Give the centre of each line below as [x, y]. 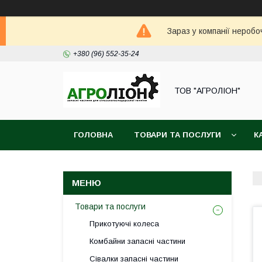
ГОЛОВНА [93, 135]
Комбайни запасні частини [137, 241]
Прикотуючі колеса [124, 224]
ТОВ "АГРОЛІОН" [207, 91]
